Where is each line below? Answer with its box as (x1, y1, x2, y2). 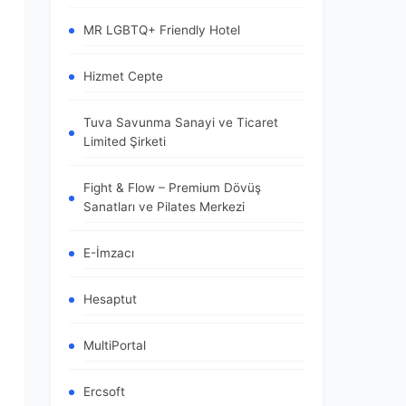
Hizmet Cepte (83, 69, 163, 83)
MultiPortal (83, 338, 146, 353)
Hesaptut (83, 292, 137, 306)
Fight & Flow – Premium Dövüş (83, 180, 261, 195)
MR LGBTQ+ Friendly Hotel (83, 23, 240, 37)
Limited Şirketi (83, 134, 166, 149)
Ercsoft (83, 384, 125, 399)
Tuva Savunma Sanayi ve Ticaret (83, 115, 278, 130)
